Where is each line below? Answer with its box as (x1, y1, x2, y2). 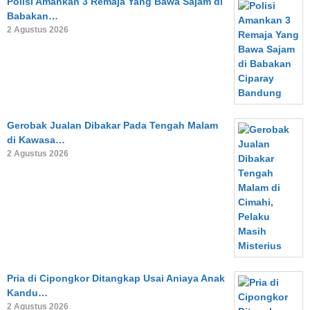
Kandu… (7, 287, 48, 298)
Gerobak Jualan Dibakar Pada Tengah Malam (7, 120, 218, 131)
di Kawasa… (7, 134, 65, 145)
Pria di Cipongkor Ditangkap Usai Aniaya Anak (7, 273, 225, 284)
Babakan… (7, 10, 58, 21)
